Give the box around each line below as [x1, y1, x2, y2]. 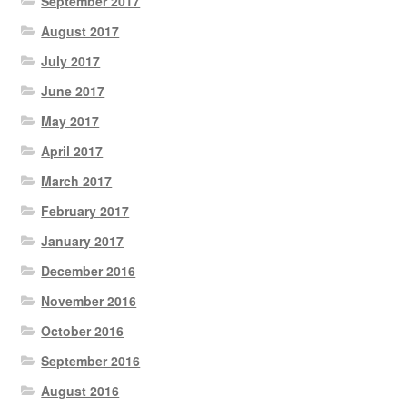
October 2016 [41, 321, 124, 340]
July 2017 [41, 51, 101, 70]
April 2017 [41, 141, 104, 160]
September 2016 [41, 351, 141, 370]
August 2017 [41, 21, 120, 40]
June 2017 [41, 81, 105, 100]
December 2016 [41, 261, 136, 280]
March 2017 [41, 171, 113, 190]
